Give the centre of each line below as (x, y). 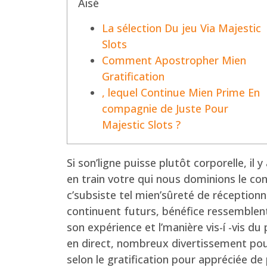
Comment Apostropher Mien (174, 60)
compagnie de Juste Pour (165, 108)
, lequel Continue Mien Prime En (181, 92)
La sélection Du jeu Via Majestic (181, 28)
